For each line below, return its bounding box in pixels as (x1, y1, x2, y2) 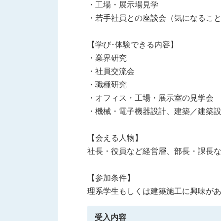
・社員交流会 (87, 67, 135, 75)
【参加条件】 (87, 173, 135, 182)
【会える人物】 (87, 133, 143, 142)
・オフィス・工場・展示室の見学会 (87, 93, 214, 102)
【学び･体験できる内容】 (87, 40, 178, 49)
